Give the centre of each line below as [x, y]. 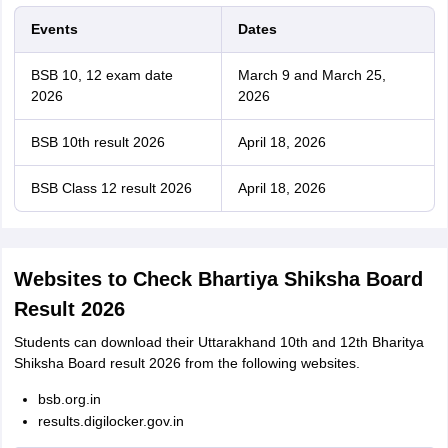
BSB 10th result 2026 [97, 142]
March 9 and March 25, [311, 75]
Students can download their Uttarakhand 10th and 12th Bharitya [218, 342]
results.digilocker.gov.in [110, 421]
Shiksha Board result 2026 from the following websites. [186, 363]
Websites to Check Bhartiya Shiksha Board [218, 279]
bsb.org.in [69, 399]
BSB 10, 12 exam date [101, 75]
